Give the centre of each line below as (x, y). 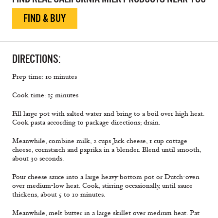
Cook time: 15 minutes (45, 95)
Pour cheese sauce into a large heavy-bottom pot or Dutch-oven (106, 177)
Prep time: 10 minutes (45, 77)
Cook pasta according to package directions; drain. (86, 123)
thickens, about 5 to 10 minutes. (59, 195)
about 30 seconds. (38, 159)
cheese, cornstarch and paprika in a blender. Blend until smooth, (107, 150)
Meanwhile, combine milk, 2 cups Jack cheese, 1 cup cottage (100, 141)
